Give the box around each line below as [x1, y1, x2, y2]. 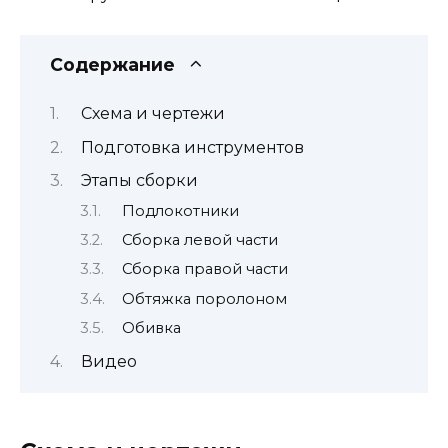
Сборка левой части [121, 230, 278, 249]
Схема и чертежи [80, 104, 225, 124]
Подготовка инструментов [80, 137, 304, 157]
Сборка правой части [121, 260, 288, 279]
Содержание [50, 53, 175, 75]
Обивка [121, 319, 181, 338]
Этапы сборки [80, 171, 198, 191]
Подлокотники [121, 201, 239, 220]
